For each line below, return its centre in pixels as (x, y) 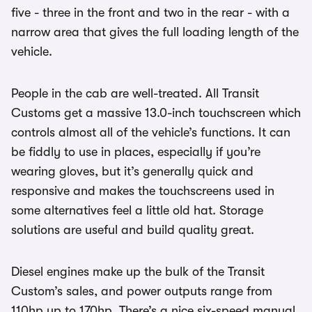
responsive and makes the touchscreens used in (143, 191)
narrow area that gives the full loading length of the (155, 32)
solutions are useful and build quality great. (133, 230)
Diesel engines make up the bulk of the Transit (138, 272)
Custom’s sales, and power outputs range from (142, 291)
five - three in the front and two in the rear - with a (150, 13)
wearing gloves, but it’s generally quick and (132, 171)
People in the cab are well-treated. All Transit (135, 93)
